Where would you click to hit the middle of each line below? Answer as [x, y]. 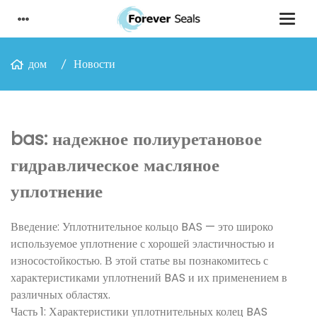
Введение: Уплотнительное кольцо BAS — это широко [142, 227]
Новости [94, 64]
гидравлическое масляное [115, 165]
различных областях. [60, 295]
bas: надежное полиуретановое [136, 139]
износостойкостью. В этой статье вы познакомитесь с [139, 261]
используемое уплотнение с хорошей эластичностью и [143, 244]
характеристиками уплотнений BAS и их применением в [149, 278]
